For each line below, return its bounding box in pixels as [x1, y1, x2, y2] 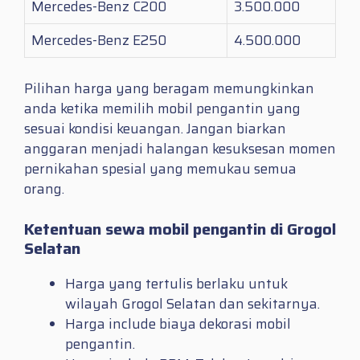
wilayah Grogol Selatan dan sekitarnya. [65, 293, 320, 315]
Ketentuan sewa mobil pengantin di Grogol [24, 216, 336, 243]
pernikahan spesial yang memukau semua [24, 157, 297, 179]
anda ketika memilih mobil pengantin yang [24, 97, 301, 119]
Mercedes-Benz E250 [31, 30, 166, 51]
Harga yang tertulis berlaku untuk [65, 273, 288, 295]
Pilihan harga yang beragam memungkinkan [24, 77, 314, 99]
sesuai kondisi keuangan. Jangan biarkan [24, 117, 286, 139]
